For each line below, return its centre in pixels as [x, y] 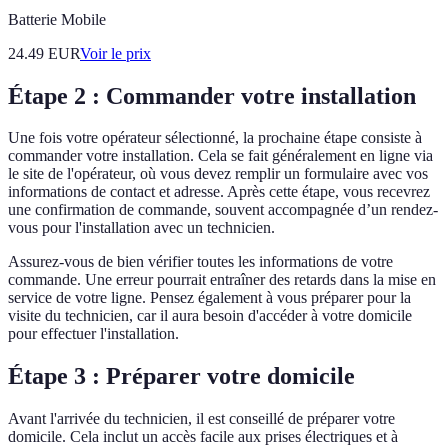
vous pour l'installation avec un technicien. [141, 228]
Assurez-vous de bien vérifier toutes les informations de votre [200, 262]
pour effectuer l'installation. [93, 334]
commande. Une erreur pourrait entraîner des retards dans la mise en [222, 280]
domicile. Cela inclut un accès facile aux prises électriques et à [203, 437]
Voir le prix [115, 53]
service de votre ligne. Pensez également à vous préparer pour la [209, 298]
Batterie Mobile [57, 19]
